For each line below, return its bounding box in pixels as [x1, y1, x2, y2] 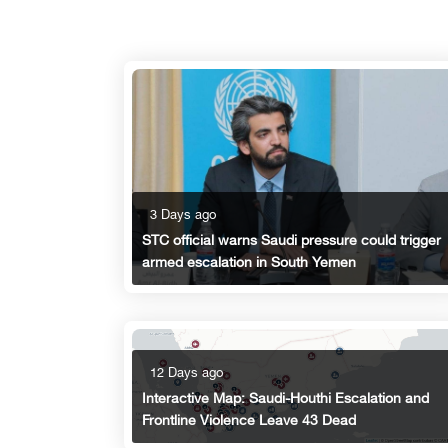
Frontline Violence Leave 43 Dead [142, 412, 356, 430]
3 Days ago [150, 208, 216, 225]
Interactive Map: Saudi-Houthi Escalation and [142, 390, 429, 408]
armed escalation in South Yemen [142, 255, 356, 273]
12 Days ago [150, 365, 223, 382]
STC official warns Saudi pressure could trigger [142, 233, 441, 251]
